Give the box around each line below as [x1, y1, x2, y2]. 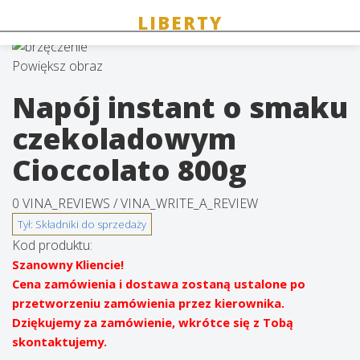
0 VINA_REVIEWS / [12, 194, 121, 212]
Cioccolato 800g [12, 150, 247, 190]
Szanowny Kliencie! [12, 256, 124, 272]
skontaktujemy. [12, 333, 107, 350]
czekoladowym [12, 119, 236, 158]
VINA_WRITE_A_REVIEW [121, 194, 258, 212]
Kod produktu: [12, 236, 92, 254]
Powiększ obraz [12, 57, 103, 75]
